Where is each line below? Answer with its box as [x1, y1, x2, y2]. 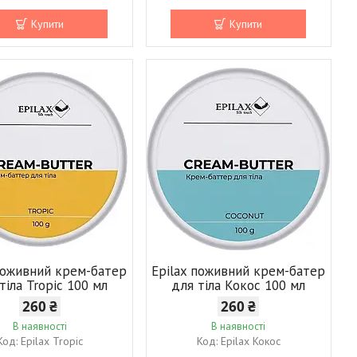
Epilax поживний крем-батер [151, 261, 326, 280]
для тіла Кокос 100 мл [171, 276, 306, 294]
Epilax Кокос [220, 333, 280, 348]
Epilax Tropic [21, 333, 84, 348]
